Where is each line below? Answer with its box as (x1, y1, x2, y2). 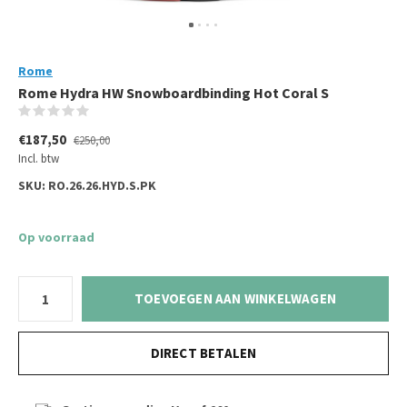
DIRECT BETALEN (150, 344, 257, 362)
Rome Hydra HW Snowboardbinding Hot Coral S (18, 84, 329, 102)
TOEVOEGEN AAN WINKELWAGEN (134, 290, 336, 307)
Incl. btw (18, 151, 59, 166)
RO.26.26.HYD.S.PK (45, 177, 156, 194)
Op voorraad (18, 229, 94, 245)
